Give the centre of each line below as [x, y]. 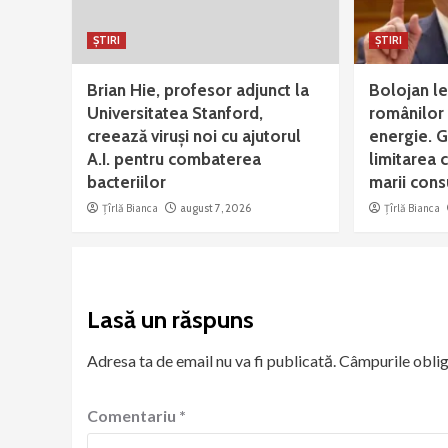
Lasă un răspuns [170, 320]
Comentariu [133, 416]
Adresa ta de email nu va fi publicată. [211, 361]
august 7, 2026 [215, 208]
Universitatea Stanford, [175, 113]
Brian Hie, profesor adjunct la [198, 90]
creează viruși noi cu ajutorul [194, 136]
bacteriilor [126, 182]
